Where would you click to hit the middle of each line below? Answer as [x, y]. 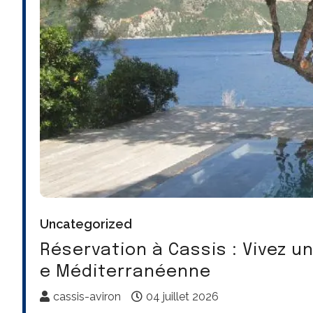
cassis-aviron [87, 296]
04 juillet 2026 [182, 296]
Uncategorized [86, 224]
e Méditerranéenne [125, 272]
